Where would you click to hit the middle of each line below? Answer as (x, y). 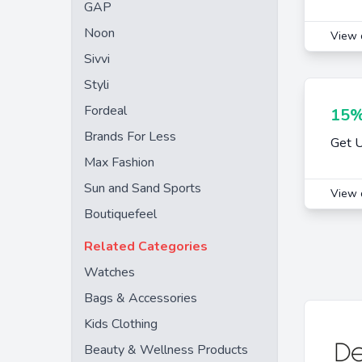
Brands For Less (130, 137)
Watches (109, 272)
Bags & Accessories (141, 298)
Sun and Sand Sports (143, 188)
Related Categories (146, 246)
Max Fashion (119, 162)
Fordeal (105, 111)
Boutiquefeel (120, 214)
